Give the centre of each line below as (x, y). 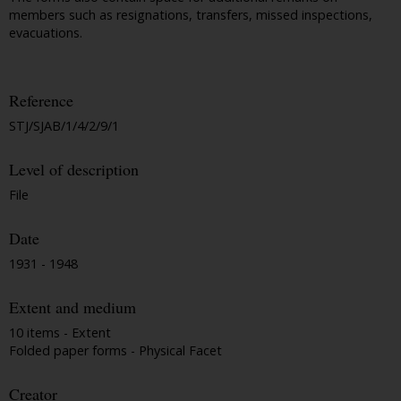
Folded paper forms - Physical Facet (115, 350)
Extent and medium (73, 307)
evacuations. (46, 33)
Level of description (74, 170)
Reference (41, 101)
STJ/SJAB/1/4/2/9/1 (64, 126)
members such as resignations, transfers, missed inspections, (191, 15)
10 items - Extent (60, 332)
